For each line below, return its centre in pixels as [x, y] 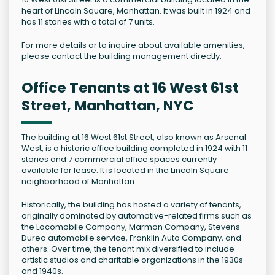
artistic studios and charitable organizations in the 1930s [132, 260]
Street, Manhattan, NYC [108, 106]
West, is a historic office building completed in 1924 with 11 [134, 149]
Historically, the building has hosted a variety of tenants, [131, 205]
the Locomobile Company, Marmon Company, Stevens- [133, 227]
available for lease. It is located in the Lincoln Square [125, 171]
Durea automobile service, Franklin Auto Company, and [131, 238]
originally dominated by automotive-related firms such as [137, 216]
